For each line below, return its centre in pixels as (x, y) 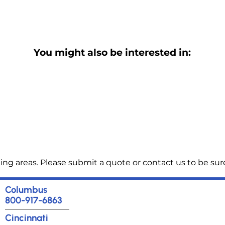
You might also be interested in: (113, 52)
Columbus (26, 189)
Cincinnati (26, 217)
